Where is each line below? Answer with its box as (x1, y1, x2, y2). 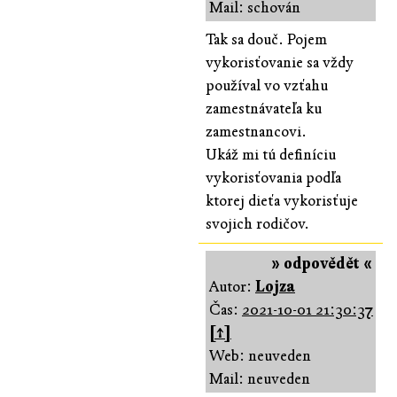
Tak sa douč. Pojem (206, 29, 327, 49)
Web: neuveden (209, 346, 311, 365)
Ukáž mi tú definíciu (206, 144, 336, 164)
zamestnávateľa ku (206, 98, 322, 118)
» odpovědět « (271, 253, 372, 273)
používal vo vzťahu (206, 75, 328, 95)
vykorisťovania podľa (206, 167, 341, 187)
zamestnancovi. (206, 121, 307, 141)
